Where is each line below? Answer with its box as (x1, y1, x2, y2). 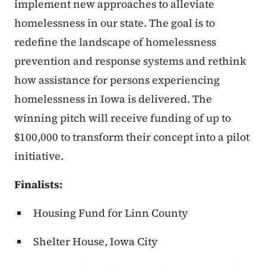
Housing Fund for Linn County (33, 205, 188, 221)
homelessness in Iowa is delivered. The (14, 91, 212, 107)
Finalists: (14, 177, 63, 192)
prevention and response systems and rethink (14, 53, 246, 69)
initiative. (14, 148, 64, 164)
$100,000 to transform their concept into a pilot (14, 129, 249, 145)
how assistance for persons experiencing (14, 72, 220, 88)
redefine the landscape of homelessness (14, 34, 216, 50)
